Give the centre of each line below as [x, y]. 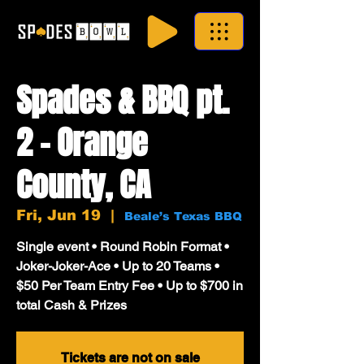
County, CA [83, 185]
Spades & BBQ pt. [123, 100]
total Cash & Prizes [71, 305]
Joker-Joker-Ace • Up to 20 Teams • [118, 266]
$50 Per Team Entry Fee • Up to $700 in [130, 286]
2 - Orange [82, 143]
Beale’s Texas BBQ [183, 216]
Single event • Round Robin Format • [123, 247]
